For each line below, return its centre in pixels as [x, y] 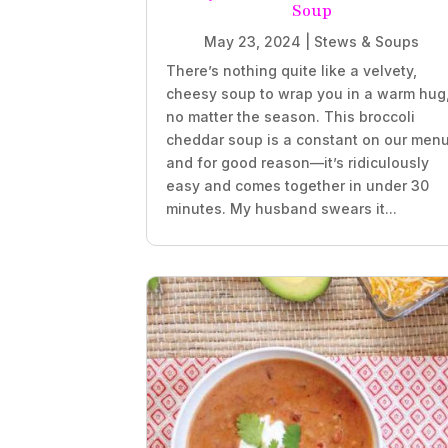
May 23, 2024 [252, 42]
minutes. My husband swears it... [282, 209]
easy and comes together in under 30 [298, 186]
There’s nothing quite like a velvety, [292, 71]
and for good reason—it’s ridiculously [298, 163]
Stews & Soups [366, 42]
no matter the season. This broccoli [291, 117]
